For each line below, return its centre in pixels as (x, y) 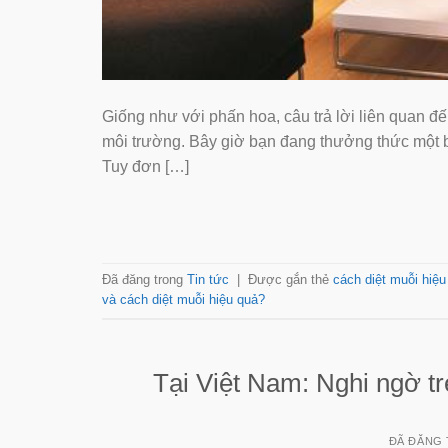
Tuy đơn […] (145, 167)
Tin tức (208, 280)
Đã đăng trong (144, 280)
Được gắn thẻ (290, 280)
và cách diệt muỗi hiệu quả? (183, 300)
